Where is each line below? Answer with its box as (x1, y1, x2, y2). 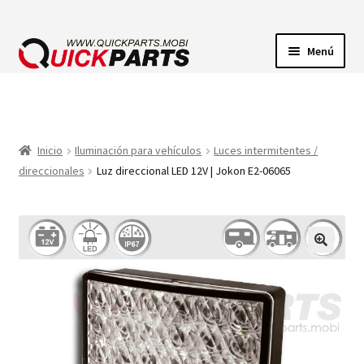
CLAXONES (18, 215, 78, 232)
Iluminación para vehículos (75, 143, 202, 158)
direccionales (18, 163, 84, 179)
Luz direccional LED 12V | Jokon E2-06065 (96, 163, 291, 179)
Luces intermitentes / (214, 143, 318, 158)
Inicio (37, 143, 63, 158)
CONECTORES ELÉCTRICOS (18, 129, 171, 146)
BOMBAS (18, 172, 67, 189)
